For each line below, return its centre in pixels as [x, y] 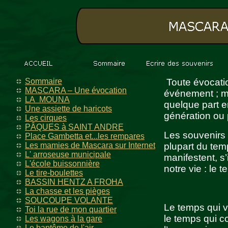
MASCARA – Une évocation [76, 90]
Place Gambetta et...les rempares [85, 136]
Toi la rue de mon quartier [71, 209]
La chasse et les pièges [67, 191]
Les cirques [46, 118]
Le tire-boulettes [54, 173]
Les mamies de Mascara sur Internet [90, 145]
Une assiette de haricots [68, 109]
